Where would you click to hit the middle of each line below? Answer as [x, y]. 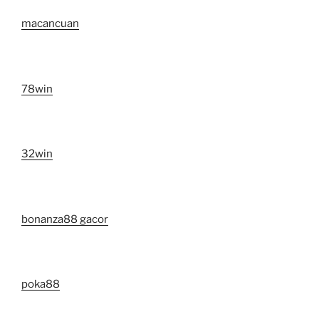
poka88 [41, 284]
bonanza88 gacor [65, 219]
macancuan [50, 24]
